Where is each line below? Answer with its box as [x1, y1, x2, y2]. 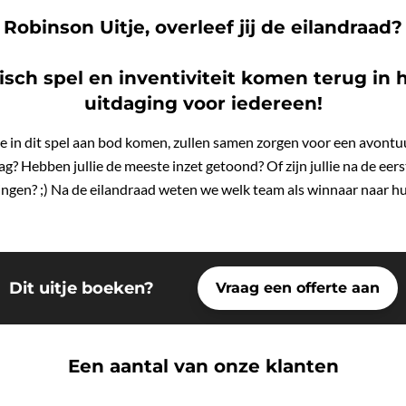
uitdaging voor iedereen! [83, 92, 323, 114]
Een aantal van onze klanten [67, 355, 339, 377]
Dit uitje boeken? [8, 278, 154, 298]
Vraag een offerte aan [215, 279, 380, 296]
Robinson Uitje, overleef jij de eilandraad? [4, 16, 402, 38]
